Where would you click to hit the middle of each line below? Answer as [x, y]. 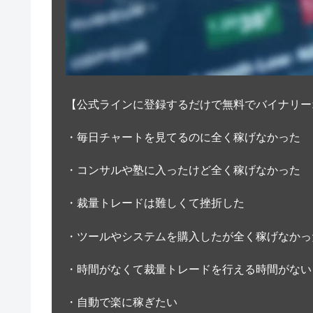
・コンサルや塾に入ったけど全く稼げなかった [183, 170]
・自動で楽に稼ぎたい [122, 302]
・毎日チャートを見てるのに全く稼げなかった [183, 137]
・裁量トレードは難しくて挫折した [155, 203]
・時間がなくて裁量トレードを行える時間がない [189, 269]
